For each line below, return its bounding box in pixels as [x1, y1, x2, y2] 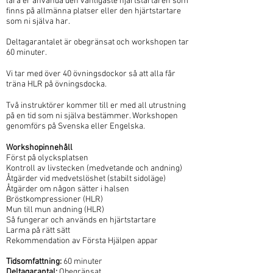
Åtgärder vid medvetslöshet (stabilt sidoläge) [6, 174, 166, 184]
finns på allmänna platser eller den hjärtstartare [6, 6, 181, 16]
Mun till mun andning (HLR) [6, 205, 104, 215]
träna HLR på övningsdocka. [6, 79, 107, 90]
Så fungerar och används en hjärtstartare [6, 215, 156, 225]
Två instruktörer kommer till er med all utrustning [6, 101, 186, 111]
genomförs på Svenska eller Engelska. [6, 121, 145, 132]
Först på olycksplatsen [6, 153, 88, 163]
